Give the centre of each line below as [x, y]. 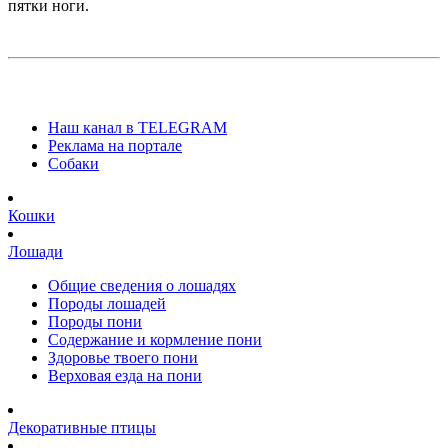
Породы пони [95, 321]
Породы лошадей [107, 303]
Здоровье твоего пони [123, 357]
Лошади [35, 251]
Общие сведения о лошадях [142, 285]
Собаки [73, 163]
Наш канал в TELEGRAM [137, 127]
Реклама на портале [115, 145]
